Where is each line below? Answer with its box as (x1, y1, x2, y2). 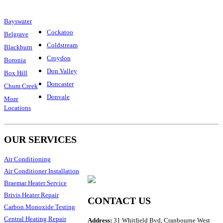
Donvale (47, 93, 70, 101)
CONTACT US (88, 195, 151, 207)
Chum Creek (4, 82, 38, 90)
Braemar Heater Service (4, 179, 67, 187)
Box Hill (4, 69, 27, 77)
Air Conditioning (4, 155, 51, 163)
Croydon (47, 54, 71, 62)
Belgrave (4, 30, 28, 38)
